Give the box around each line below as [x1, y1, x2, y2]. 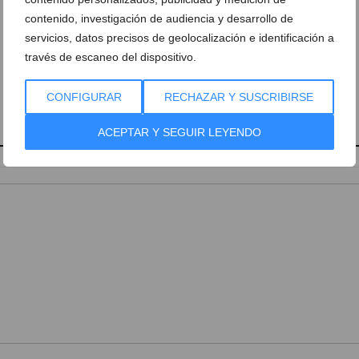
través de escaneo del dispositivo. [25, 50, 196, 63]
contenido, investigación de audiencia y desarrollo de [25, 12, 293, 25]
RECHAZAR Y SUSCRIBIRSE [163, 91, 313, 103]
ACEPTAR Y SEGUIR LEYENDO [98, 126, 261, 139]
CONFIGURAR [46, 91, 122, 103]
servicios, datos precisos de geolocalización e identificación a [25, 31, 334, 44]
